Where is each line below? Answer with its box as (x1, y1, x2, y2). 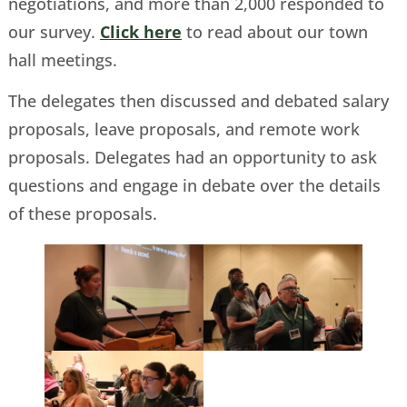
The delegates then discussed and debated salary (7, 90, 389, 113)
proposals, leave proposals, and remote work (7, 118, 360, 141)
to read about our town (181, 20, 368, 43)
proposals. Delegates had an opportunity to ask (7, 146, 377, 169)
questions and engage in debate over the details (7, 174, 381, 197)
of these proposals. (7, 203, 157, 225)
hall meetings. (7, 48, 117, 71)
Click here (99, 20, 182, 43)
